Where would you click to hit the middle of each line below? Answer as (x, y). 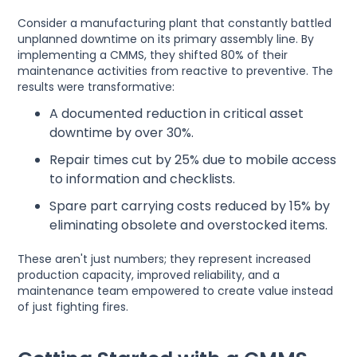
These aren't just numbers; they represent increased (165, 259)
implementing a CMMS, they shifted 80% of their (153, 55)
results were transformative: (96, 86)
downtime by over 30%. (122, 132)
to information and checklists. (143, 178)
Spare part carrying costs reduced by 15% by (190, 206)
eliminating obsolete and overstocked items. (189, 225)
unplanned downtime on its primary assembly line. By (166, 39)
